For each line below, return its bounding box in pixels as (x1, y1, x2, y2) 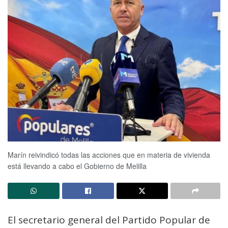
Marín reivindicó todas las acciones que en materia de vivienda (8, 149, 210, 160)
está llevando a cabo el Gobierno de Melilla (8, 160, 147, 171)
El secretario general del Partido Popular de (8, 213, 210, 226)
